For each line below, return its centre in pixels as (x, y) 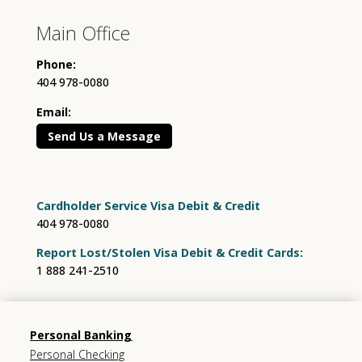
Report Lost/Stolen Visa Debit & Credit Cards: (169, 253)
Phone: (56, 65)
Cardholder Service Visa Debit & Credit (148, 206)
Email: (53, 112)
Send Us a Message (104, 136)
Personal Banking (81, 335)
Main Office (83, 34)
